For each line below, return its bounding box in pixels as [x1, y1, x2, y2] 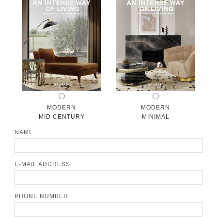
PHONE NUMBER [15, 192, 68, 200]
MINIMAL [141, 113, 170, 120]
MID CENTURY [38, 113, 85, 120]
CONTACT [19, 8, 50, 15]
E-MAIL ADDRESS [15, 160, 70, 168]
